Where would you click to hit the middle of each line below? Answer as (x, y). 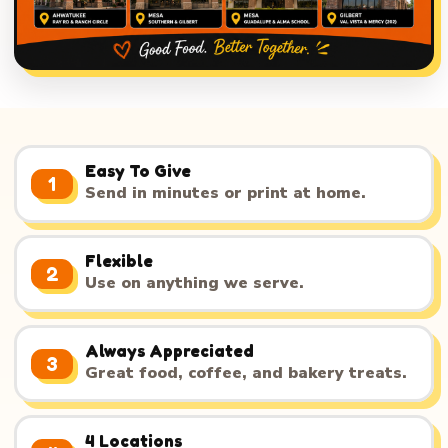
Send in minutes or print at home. (226, 193)
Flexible (119, 260)
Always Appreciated (170, 350)
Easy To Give (138, 170)
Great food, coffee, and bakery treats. (246, 373)
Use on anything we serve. (195, 283)
